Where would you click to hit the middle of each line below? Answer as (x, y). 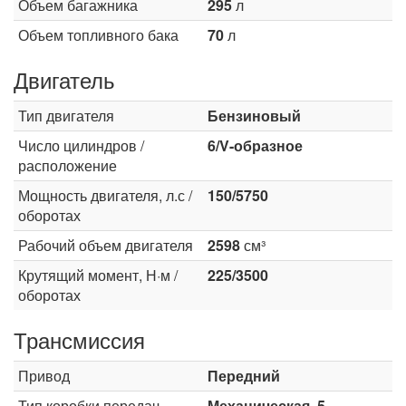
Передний (244, 376)
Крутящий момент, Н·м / (98, 275)
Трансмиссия (79, 339)
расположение (68, 165)
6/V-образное (255, 145)
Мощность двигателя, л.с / (105, 195)
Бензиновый (254, 116)
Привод (44, 376)
